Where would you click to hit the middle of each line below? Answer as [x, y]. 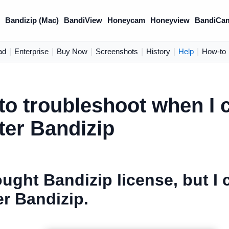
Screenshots [117, 51]
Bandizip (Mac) [32, 20]
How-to [214, 51]
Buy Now [72, 51]
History [158, 51]
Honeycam [127, 20]
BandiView [83, 20]
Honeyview [170, 20]
